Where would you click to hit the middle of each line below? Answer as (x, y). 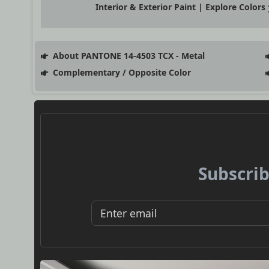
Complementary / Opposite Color (120, 73)
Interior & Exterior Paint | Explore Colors (181, 7)
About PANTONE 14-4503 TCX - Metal (127, 56)
